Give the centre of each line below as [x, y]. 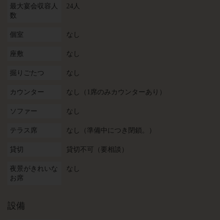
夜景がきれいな [34, 169]
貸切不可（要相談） [97, 150]
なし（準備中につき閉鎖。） [111, 130]
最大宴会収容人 [34, 6]
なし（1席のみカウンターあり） [116, 92]
